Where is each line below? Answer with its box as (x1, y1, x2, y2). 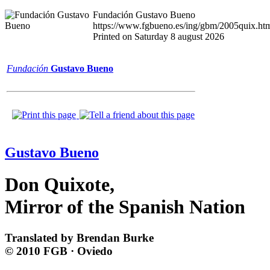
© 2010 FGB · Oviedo (5, 244, 113, 257)
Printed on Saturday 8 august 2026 (93, 31, 224, 42)
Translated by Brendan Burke (5, 231, 154, 244)
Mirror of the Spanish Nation (5, 196, 245, 218)
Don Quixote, (5, 174, 115, 196)
